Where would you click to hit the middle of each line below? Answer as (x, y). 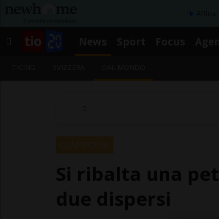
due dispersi (113, 198)
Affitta (206, 13)
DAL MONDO (124, 67)
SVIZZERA (69, 67)
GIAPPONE (85, 144)
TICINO (24, 67)
